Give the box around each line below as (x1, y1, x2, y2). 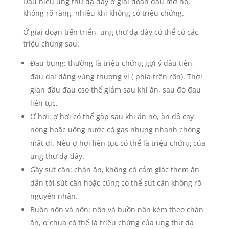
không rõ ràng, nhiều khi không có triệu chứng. (22, 8, 184, 18)
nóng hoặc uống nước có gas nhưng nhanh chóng (30, 125, 200, 134)
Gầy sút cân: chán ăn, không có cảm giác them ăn (30, 165, 199, 174)
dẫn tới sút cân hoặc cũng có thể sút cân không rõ (30, 178, 201, 188)
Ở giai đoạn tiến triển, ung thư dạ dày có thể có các (22, 27, 198, 37)
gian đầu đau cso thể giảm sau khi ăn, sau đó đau (30, 85, 201, 95)
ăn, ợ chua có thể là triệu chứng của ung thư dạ (30, 218, 194, 227)
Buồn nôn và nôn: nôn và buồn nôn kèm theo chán (30, 204, 203, 214)
